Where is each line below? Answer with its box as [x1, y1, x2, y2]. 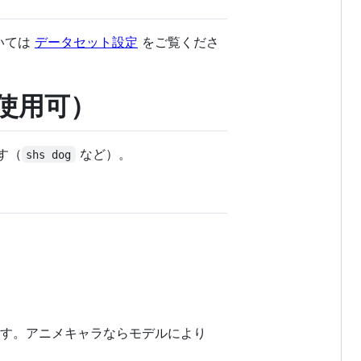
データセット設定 [35, 34, 138, 50]
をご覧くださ [138, 34, 219, 50]
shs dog [26, 147, 72, 161]
